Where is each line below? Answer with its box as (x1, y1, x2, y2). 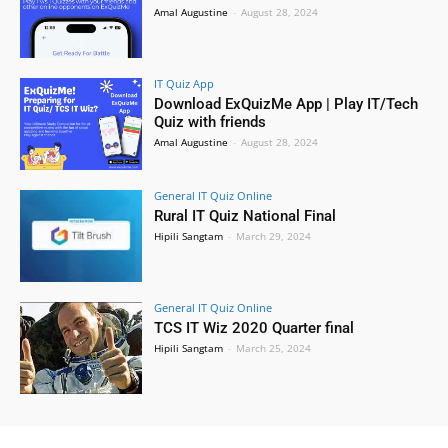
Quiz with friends (154, 113, 267, 132)
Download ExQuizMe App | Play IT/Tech (154, 95, 419, 114)
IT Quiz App (154, 76, 215, 92)
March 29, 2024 (236, 229, 312, 243)
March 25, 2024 (236, 340, 312, 355)
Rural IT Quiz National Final (154, 207, 337, 225)
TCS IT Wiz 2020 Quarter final (154, 318, 355, 337)
